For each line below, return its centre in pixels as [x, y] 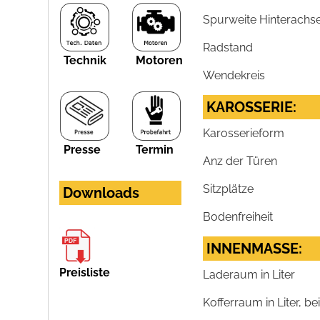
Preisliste [85, 272]
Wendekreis [234, 76]
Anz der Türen [240, 161]
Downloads [101, 192]
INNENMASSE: [255, 249]
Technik [85, 61]
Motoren [159, 61]
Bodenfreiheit [238, 217]
